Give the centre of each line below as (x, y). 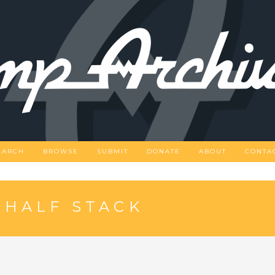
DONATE (164, 151)
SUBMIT (113, 151)
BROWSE (61, 151)
